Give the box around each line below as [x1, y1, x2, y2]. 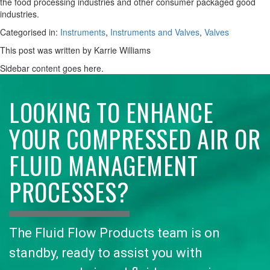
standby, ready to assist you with [9, 245, 202, 261]
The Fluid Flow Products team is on [9, 225, 220, 241]
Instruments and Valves [110, 26, 199, 39]
